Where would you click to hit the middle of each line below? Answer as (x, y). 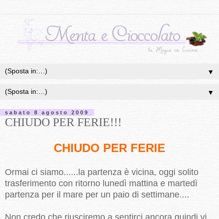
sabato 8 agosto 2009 (47, 112)
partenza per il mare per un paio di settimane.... (97, 195)
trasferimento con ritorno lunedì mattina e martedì (101, 184)
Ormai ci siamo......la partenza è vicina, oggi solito (102, 172)
